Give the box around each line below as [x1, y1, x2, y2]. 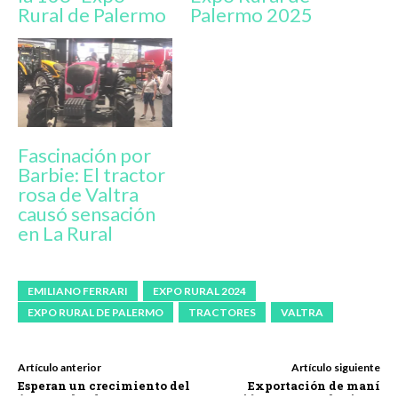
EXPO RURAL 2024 [153, 283, 246, 298]
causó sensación [18, 201, 155, 226]
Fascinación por [18, 142, 151, 167]
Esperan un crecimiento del [18, 377, 190, 394]
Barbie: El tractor [18, 162, 165, 187]
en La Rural [18, 220, 113, 245]
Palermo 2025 [190, 3, 313, 28]
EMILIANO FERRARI [28, 283, 128, 298]
